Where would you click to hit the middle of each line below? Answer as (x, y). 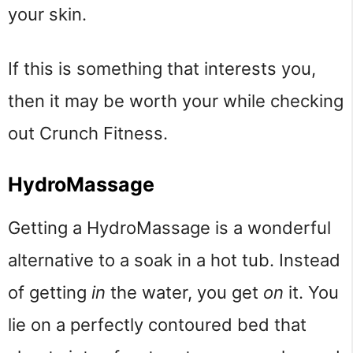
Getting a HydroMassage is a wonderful (169, 228)
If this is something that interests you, (162, 69)
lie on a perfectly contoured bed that (157, 325)
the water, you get (187, 293)
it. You (314, 293)
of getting (50, 293)
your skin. (47, 14)
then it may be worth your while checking (176, 101)
